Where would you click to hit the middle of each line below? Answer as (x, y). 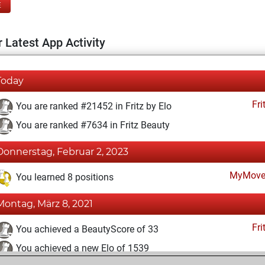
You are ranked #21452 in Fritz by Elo (93, 106)
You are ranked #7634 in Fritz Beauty (92, 125)
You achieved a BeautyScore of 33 (86, 230)
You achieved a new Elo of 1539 (81, 248)
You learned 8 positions (64, 177)
